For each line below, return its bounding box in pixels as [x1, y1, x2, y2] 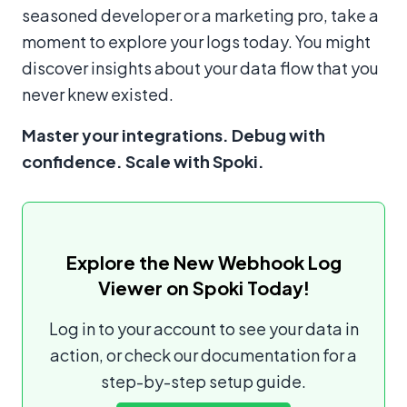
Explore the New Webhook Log [65, 251, 342, 274]
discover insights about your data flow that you [22, 57, 379, 79]
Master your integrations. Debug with [22, 124, 325, 146]
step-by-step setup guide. [101, 371, 306, 392]
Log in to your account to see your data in [48, 318, 359, 340]
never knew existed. [22, 84, 174, 105]
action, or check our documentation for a [50, 344, 357, 366]
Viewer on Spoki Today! [97, 276, 310, 300]
